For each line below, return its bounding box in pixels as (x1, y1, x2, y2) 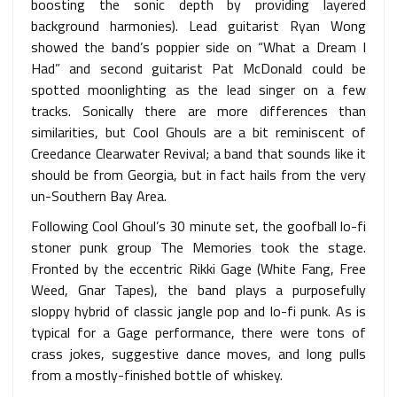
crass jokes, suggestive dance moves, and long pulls (31, 342, 366, 364)
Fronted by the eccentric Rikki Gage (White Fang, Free (31, 257, 366, 279)
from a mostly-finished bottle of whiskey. (31, 363, 283, 385)
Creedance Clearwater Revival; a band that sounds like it (31, 142, 366, 164)
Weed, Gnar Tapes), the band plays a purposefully (31, 278, 366, 300)
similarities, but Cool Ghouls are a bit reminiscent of (31, 121, 366, 143)
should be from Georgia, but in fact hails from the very (31, 163, 366, 185)
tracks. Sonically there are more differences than (31, 99, 366, 121)
